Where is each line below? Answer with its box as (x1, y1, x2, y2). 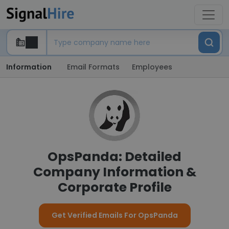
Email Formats (67, 62, 120, 72)
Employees (132, 62, 172, 72)
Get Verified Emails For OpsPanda (51, 210, 178, 220)
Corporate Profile (57, 178, 172, 196)
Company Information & (33, 163, 196, 181)
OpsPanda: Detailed (48, 148, 181, 166)
